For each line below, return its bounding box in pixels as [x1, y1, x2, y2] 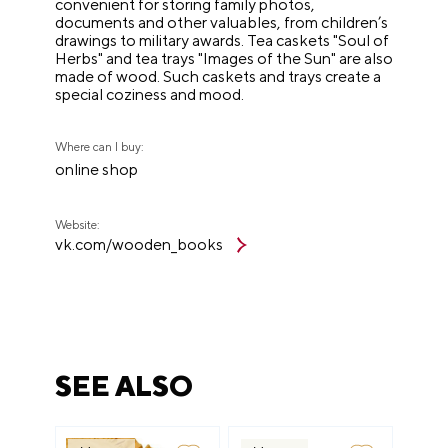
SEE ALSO [55, 369, 194, 402]
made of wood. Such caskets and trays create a [55, 67, 382, 86]
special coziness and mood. [55, 85, 245, 104]
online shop [55, 160, 139, 179]
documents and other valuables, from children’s [55, 13, 389, 32]
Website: [55, 218, 101, 232]
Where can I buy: [55, 140, 145, 154]
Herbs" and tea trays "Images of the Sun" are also [55, 49, 394, 68]
